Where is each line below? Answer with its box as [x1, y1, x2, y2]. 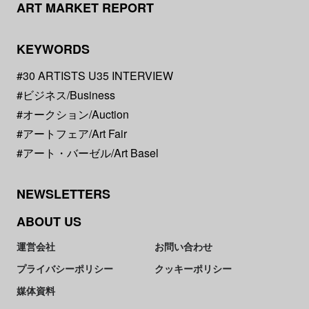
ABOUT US [16, 212, 81, 230]
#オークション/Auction [16, 106, 129, 122]
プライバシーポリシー [16, 261, 113, 275]
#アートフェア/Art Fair [16, 125, 127, 141]
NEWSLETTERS [16, 184, 110, 203]
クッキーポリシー [154, 261, 232, 275]
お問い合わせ [154, 239, 212, 253]
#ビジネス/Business [16, 86, 115, 103]
